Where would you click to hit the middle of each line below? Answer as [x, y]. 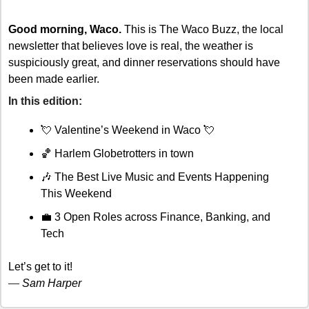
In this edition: [47, 101]
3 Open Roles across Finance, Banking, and [161, 217]
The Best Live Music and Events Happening [160, 177]
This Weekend [76, 193]
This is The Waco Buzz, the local [202, 29]
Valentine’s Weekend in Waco [128, 130]
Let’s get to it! [40, 266]
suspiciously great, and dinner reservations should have [144, 62]
